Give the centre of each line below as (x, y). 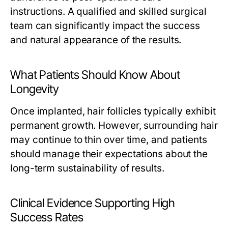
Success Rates (47, 217)
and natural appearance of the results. (96, 40)
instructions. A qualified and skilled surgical (108, 11)
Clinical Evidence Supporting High (93, 203)
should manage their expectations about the (109, 154)
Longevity (35, 89)
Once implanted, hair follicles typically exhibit (113, 111)
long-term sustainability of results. (87, 168)
